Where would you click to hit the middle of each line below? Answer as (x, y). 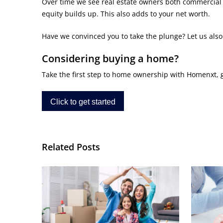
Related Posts (71, 147)
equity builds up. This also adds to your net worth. (126, 14)
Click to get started (83, 102)
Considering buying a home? (110, 59)
